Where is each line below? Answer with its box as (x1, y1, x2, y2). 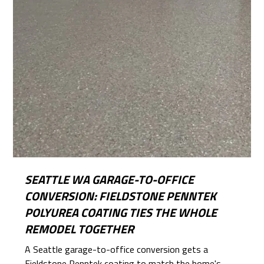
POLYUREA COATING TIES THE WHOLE (25, 203, 217, 222)
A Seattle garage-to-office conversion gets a (25, 242, 209, 256)
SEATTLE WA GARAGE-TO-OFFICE (25, 170, 194, 189)
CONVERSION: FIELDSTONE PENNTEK (25, 186, 217, 205)
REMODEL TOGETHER (25, 219, 134, 238)
